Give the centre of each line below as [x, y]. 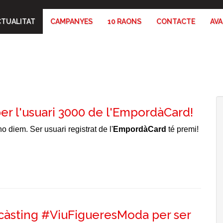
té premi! [183, 129]
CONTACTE [176, 21]
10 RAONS [124, 21]
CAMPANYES [71, 21]
